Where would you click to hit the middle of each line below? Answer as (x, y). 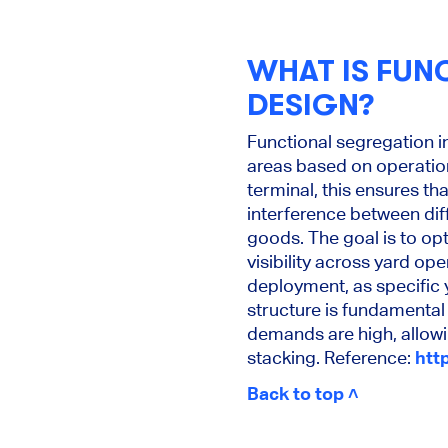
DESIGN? (310, 105)
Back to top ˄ (303, 393)
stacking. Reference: (331, 357)
